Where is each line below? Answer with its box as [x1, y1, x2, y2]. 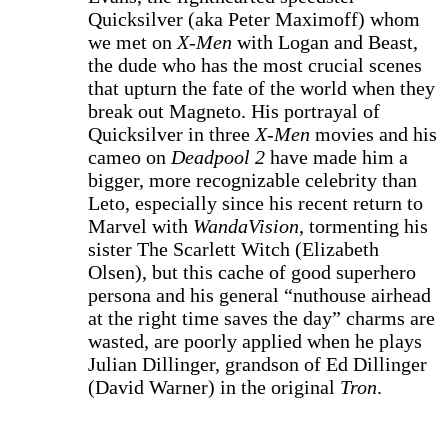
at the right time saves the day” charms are [88, 307, 435, 329]
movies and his [310, 123, 437, 145]
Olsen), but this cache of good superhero [88, 261, 416, 283]
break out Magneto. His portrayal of [88, 100, 380, 122]
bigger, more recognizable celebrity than [88, 169, 417, 191]
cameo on [88, 146, 171, 168]
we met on [88, 31, 177, 53]
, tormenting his [299, 215, 428, 237]
